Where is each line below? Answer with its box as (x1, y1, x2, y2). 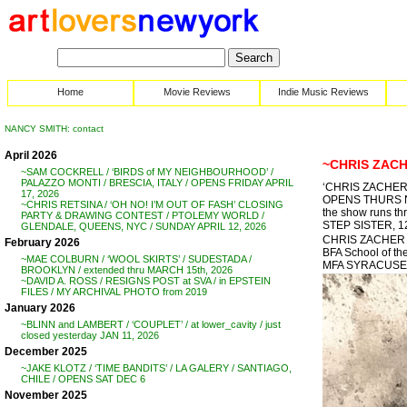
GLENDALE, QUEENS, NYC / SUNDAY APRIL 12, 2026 (21, 221, 266, 232)
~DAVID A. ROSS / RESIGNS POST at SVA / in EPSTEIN (21, 275, 271, 286)
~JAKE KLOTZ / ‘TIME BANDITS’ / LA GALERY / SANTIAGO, (21, 362, 292, 373)
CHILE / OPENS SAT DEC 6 (21, 373, 145, 384)
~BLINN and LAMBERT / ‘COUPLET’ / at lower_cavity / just (21, 319, 281, 330)
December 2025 (5, 345, 87, 358)
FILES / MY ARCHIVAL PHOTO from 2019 (21, 286, 207, 297)
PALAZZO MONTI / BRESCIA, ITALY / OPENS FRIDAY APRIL (21, 177, 293, 188)
